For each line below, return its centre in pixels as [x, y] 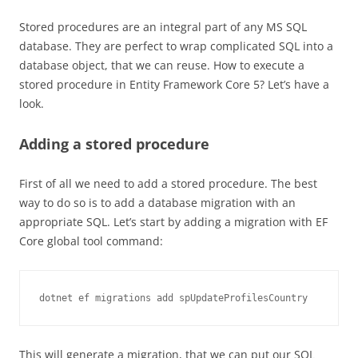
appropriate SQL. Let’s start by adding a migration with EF [173, 222]
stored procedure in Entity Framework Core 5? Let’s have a [174, 85]
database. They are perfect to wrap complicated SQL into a [176, 46]
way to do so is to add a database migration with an [157, 203]
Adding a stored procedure [114, 144]
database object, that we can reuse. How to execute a [162, 66]
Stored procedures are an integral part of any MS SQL [163, 27]
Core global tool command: [91, 241]
